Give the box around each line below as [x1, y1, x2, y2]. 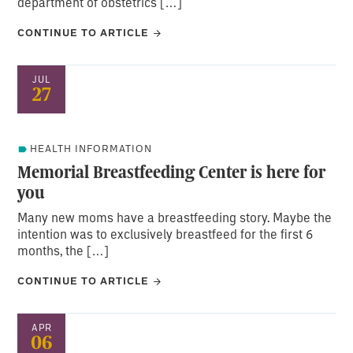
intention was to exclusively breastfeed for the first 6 [17, 225, 314, 242]
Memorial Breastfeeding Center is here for [17, 158, 326, 184]
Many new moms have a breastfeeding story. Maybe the [17, 208, 333, 225]
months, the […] [17, 241, 110, 258]
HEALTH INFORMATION [30, 141, 153, 155]
